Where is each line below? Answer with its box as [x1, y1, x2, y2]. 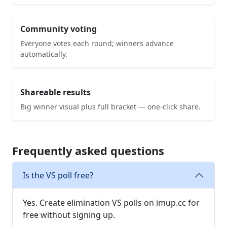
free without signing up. [23, 209, 115, 220]
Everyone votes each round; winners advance [20, 39, 174, 48]
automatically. [20, 49, 67, 59]
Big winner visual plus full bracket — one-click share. [20, 102, 201, 111]
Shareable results [20, 87, 91, 98]
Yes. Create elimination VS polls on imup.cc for [23, 197, 200, 208]
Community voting [20, 23, 97, 34]
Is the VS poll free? [23, 169, 93, 181]
